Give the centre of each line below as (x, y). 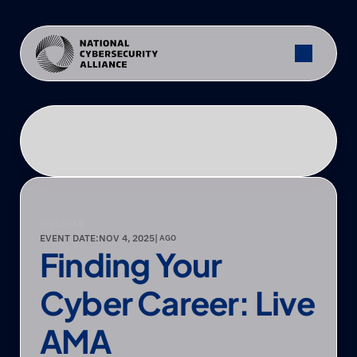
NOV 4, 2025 (127, 238)
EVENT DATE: (69, 238)
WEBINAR (62, 224)
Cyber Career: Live (178, 302)
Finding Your (131, 264)
